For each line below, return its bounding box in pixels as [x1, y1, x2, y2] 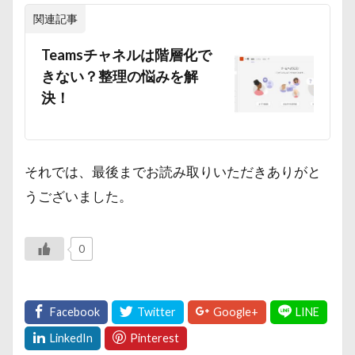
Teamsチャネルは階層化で [41, 46, 212, 63]
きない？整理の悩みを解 [41, 67, 198, 85]
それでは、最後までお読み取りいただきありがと [25, 163, 321, 180]
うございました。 [25, 188, 132, 204]
